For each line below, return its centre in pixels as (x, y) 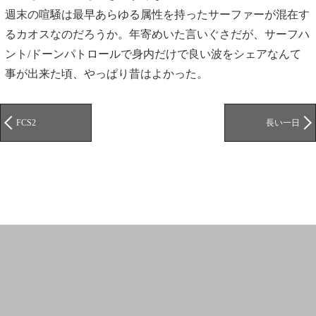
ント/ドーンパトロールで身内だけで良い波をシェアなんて (153, 54)
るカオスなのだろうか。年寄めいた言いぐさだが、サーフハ (157, 34)
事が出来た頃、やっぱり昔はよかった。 (106, 73)
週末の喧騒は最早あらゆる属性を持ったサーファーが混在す (157, 14)
